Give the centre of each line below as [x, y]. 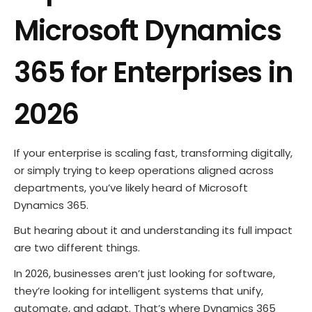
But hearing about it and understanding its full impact [153, 231]
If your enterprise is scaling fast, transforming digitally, [153, 153]
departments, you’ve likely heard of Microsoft [131, 188]
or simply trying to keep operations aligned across [144, 171]
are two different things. [77, 248]
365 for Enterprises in [154, 73]
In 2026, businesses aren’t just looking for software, [145, 273]
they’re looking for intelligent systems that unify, [139, 290]
